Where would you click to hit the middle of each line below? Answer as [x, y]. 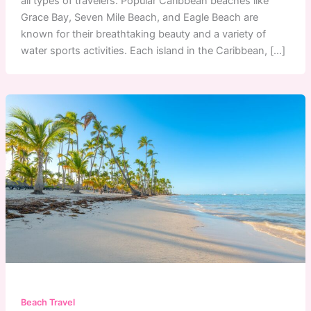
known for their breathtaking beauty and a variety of [143, 34]
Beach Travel [48, 303]
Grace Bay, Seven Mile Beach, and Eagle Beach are [139, 17]
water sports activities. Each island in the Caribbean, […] [153, 50]
